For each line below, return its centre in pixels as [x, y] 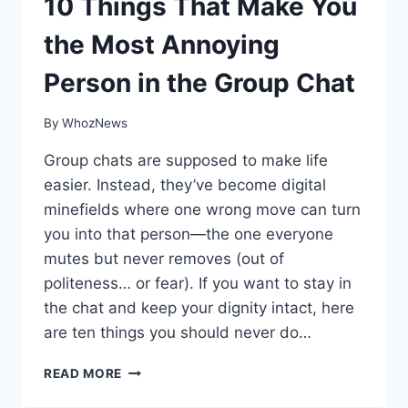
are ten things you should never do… [178, 333]
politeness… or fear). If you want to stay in [198, 284]
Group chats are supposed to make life [186, 161]
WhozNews [95, 123]
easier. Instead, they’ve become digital [185, 185]
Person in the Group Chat [199, 82]
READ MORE [83, 374]
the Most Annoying [162, 44]
